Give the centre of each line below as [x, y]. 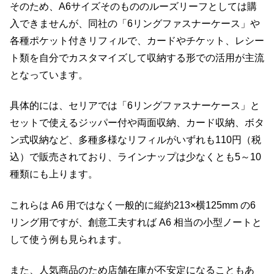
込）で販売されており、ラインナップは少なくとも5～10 [135, 157]
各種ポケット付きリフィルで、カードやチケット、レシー [137, 40]
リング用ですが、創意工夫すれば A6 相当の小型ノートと [136, 222]
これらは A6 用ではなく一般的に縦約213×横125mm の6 [133, 205]
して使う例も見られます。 [68, 239]
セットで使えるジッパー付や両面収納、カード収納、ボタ [137, 123]
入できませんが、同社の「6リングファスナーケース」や [135, 23]
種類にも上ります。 [54, 174]
